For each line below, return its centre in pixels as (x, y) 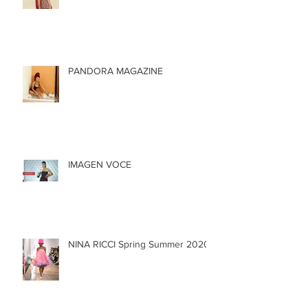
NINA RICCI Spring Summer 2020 (139, 244)
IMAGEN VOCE (100, 164)
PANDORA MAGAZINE (115, 70)
